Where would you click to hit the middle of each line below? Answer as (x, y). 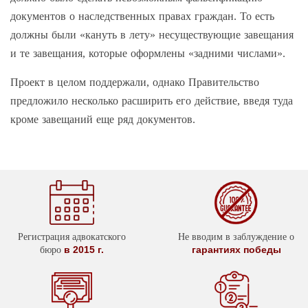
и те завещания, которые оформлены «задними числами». (148, 53)
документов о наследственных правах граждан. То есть (142, 16)
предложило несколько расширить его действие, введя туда (152, 100)
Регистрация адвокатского (72, 236)
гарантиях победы (236, 249)
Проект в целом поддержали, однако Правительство (135, 82)
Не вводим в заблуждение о (236, 236)
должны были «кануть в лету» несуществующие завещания (152, 34)
